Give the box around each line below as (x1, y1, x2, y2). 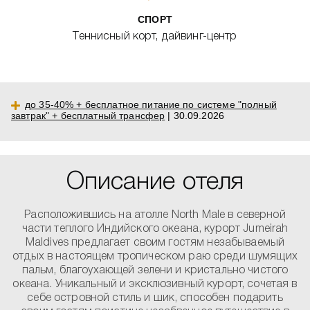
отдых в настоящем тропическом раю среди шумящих (12, 252, 298, 262)
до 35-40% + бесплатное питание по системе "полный (25, 99, 277, 110)
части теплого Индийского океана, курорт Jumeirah (21, 224, 289, 234)
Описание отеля (66, 171, 244, 194)
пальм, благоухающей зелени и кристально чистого (21, 266, 289, 275)
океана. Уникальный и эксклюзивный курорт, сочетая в (12, 280, 298, 289)
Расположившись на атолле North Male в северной (24, 210, 286, 220)
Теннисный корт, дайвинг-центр (73, 32, 237, 42)
